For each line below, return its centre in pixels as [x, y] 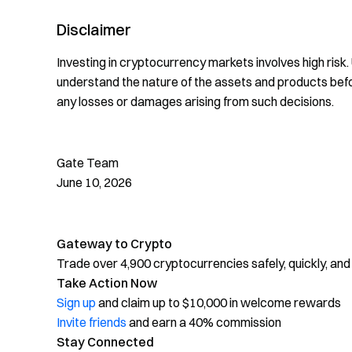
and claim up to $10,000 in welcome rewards [218, 303]
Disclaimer [94, 30]
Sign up [76, 303]
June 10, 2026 [94, 183]
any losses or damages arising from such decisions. [195, 102]
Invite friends [92, 323]
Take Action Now [107, 283]
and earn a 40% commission [204, 323]
